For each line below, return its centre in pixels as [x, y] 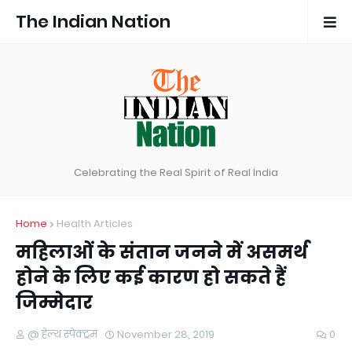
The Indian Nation [93, 22]
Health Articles [95, 224]
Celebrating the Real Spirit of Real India [176, 172]
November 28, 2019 [166, 334]
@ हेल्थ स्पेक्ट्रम [62, 334]
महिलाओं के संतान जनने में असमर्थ [162, 252]
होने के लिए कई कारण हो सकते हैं [151, 277]
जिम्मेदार [54, 302]
